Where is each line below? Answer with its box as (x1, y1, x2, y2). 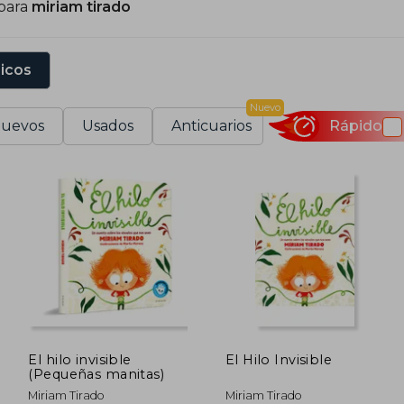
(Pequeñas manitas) (28, 365, 165, 382)
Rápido (328, 117, 382, 135)
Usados (82, 116, 133, 134)
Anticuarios (171, 116, 252, 134)
